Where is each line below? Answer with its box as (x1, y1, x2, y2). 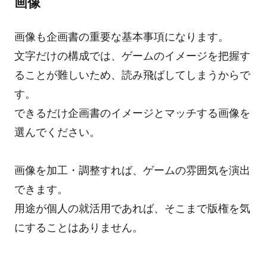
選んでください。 (14, 126, 100, 138)
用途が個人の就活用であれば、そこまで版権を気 (14, 202, 250, 215)
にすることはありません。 (14, 221, 143, 234)
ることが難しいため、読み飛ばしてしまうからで (14, 69, 250, 81)
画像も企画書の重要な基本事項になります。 (14, 30, 229, 43)
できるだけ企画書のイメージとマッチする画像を (14, 107, 250, 119)
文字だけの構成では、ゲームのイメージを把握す (14, 49, 250, 62)
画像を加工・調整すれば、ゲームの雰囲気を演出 (14, 164, 250, 176)
